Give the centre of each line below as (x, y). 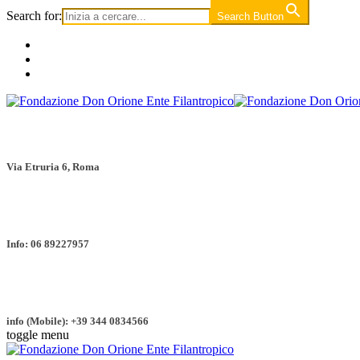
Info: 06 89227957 (48, 244)
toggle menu (38, 335)
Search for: (34, 16)
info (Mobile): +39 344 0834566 (78, 321)
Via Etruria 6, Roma (53, 167)
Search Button (250, 16)
